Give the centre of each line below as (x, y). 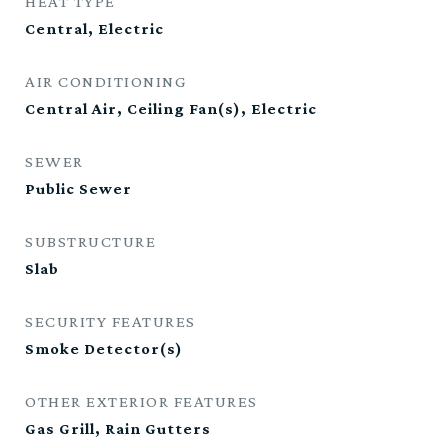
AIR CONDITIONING (106, 81)
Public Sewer (78, 188)
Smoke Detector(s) (104, 348)
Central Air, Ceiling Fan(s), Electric (171, 108)
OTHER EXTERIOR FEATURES (141, 401)
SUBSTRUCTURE (90, 241)
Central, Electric (94, 28)
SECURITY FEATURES (110, 321)
